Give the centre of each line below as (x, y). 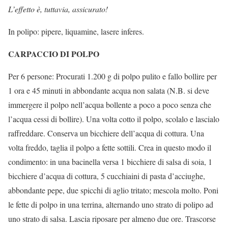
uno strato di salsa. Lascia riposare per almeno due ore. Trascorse (112, 219)
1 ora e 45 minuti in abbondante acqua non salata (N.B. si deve (109, 90)
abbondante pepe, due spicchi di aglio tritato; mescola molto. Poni (113, 190)
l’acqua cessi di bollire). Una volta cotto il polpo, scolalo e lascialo (114, 119)
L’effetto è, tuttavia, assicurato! (58, 9)
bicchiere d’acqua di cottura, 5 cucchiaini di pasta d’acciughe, (107, 176)
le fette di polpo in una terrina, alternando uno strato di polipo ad (111, 204)
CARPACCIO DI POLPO (54, 54)
